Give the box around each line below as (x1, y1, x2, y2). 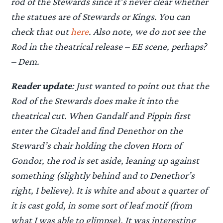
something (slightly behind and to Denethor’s (11, 170, 195, 181)
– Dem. (11, 56, 40, 67)
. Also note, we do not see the (89, 26, 206, 37)
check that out (11, 26, 71, 37)
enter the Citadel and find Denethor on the (11, 125, 183, 136)
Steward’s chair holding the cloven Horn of (11, 140, 182, 151)
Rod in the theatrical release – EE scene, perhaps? (11, 41, 207, 52)
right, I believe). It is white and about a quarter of (11, 185, 208, 196)
